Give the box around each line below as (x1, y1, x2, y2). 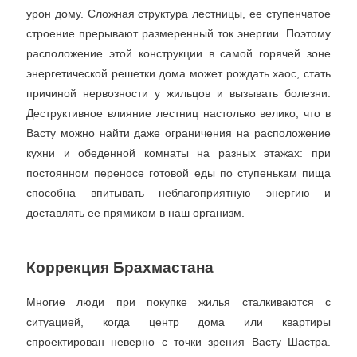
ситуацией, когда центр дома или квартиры (26, 316, 331, 329)
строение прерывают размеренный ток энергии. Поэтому (26, 26, 331, 40)
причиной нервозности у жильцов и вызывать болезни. (26, 86, 331, 100)
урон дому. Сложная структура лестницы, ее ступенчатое (26, 6, 331, 20)
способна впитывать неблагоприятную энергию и (26, 186, 331, 199)
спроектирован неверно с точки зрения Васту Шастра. (26, 335, 331, 349)
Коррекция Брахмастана (26, 259, 214, 277)
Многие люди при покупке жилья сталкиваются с (26, 296, 331, 309)
